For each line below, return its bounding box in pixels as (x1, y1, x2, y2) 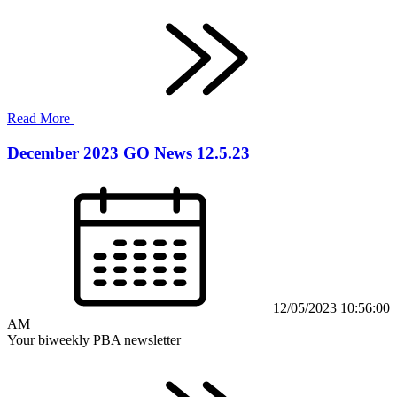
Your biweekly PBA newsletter (7, 331, 181, 347)
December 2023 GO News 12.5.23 (7, 144, 250, 163)
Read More (7, 111, 74, 127)
